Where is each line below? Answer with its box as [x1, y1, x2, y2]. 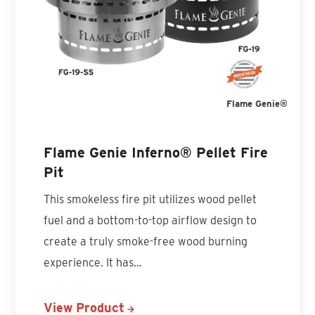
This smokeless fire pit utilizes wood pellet [44, 193, 257, 207]
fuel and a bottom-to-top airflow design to [44, 214, 257, 228]
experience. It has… [44, 256, 143, 270]
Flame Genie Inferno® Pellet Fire [44, 144, 269, 162]
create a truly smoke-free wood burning [44, 235, 248, 249]
